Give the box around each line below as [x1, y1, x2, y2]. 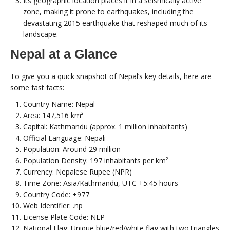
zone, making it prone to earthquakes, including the [23, 6, 194, 16]
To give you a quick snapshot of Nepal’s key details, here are [10, 71, 212, 81]
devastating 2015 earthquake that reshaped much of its [23, 17, 207, 28]
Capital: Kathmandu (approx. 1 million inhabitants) [23, 121, 187, 131]
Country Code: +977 [23, 189, 89, 199]
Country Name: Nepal [23, 99, 95, 109]
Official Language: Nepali [23, 132, 106, 143]
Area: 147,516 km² [23, 110, 84, 120]
